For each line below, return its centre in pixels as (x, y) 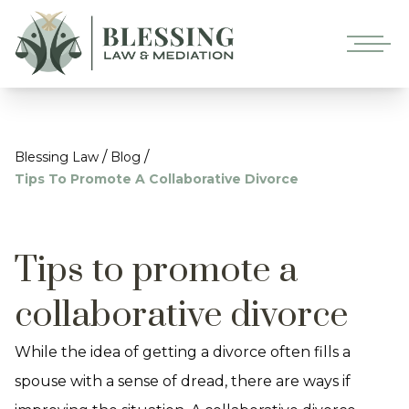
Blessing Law (57, 157)
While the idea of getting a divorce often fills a (183, 352)
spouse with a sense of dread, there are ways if (183, 381)
